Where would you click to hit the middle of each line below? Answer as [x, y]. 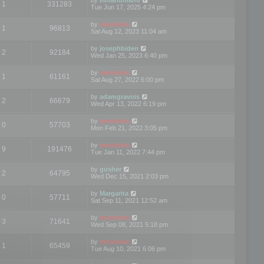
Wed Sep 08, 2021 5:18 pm [129, 224]
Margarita [114, 193]
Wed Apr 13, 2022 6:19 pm [128, 103]
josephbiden [119, 48]
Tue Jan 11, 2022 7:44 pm [128, 152]
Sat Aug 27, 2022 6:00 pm [127, 79]
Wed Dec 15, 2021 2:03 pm [130, 176]
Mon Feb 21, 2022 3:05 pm [129, 128]
